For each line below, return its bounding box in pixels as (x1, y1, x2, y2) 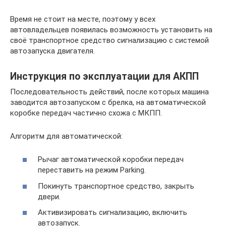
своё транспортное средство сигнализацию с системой (10, 35, 209, 45)
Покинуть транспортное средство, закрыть (38, 181, 194, 191)
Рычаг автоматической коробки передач (38, 155, 184, 164)
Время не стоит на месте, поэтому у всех (10, 14, 155, 24)
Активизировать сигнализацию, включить (38, 208, 187, 217)
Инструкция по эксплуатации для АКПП (10, 71, 199, 82)
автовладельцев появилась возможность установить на (10, 25, 212, 34)
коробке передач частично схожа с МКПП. (10, 108, 162, 118)
